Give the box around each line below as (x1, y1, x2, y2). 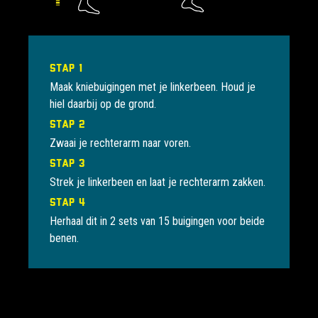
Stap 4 (50, 195, 85, 209)
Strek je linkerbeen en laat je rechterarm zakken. (50, 175, 265, 190)
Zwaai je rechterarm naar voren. (50, 136, 191, 150)
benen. (50, 231, 79, 246)
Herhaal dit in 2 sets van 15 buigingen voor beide (50, 214, 265, 229)
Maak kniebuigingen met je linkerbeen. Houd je (50, 80, 256, 94)
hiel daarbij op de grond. (50, 97, 156, 111)
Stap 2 (50, 117, 85, 131)
